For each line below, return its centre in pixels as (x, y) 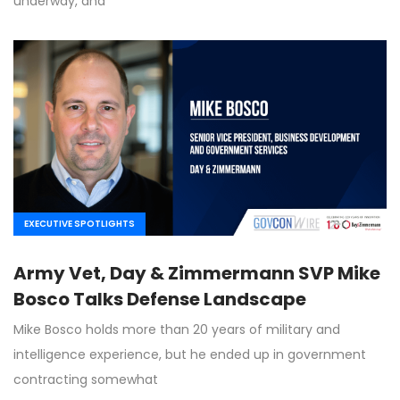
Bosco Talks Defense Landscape (160, 299)
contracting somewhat (86, 379)
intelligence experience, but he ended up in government (190, 354)
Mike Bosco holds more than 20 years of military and (177, 329)
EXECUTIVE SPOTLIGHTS (79, 223)
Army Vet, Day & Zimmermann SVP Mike (197, 273)
